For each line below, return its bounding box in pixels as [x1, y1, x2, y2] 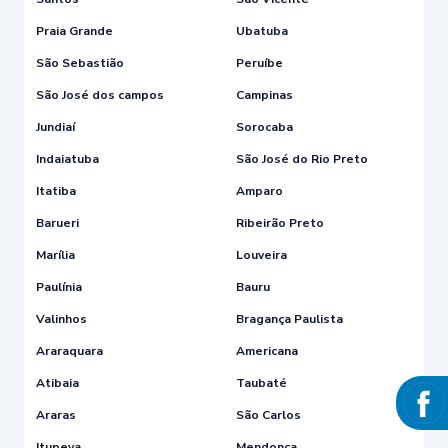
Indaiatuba [36, 150, 99, 167]
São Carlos [236, 406, 301, 423]
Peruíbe [236, 54, 283, 71]
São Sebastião [36, 54, 124, 71]
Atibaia [36, 374, 79, 391]
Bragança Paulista [236, 310, 343, 327]
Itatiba [36, 182, 76, 199]
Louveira [236, 246, 287, 263]
